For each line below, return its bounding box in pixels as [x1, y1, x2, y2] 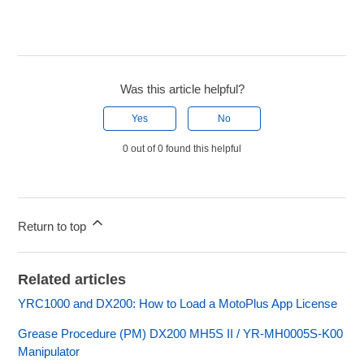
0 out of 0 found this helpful [123, 143, 241, 155]
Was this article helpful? [119, 82, 245, 97]
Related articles [18, 271, 127, 288]
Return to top [18, 219, 90, 234]
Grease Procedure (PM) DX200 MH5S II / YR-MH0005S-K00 [18, 327, 344, 341]
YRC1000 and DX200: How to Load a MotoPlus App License [18, 297, 338, 311]
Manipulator [18, 344, 80, 359]
